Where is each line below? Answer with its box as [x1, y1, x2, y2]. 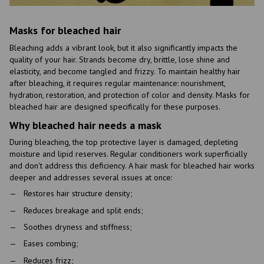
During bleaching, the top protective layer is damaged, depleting [9, 137, 238, 148]
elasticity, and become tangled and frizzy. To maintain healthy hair [9, 65, 240, 77]
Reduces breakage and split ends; [24, 204, 143, 216]
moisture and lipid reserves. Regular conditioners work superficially [9, 148, 247, 160]
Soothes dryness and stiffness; [24, 221, 132, 232]
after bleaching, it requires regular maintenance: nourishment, [9, 77, 225, 88]
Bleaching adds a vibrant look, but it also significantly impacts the [9, 42, 237, 53]
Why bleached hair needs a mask [9, 118, 161, 132]
